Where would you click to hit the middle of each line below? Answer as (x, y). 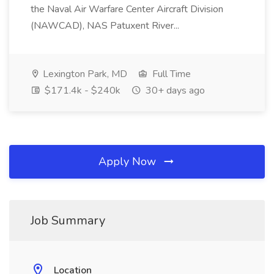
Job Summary (68, 220)
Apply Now (129, 161)
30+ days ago (174, 91)
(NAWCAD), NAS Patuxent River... (106, 26)
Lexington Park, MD (84, 74)
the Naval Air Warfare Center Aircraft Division (127, 9)
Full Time (170, 74)
